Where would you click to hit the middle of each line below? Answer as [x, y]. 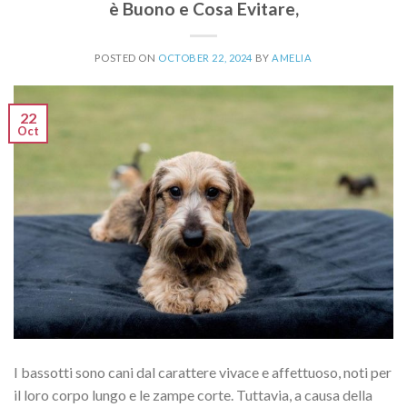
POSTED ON [126, 58]
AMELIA [292, 58]
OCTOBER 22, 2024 [205, 58]
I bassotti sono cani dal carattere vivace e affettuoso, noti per [203, 372]
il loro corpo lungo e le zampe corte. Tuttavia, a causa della [193, 394]
